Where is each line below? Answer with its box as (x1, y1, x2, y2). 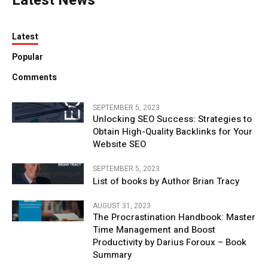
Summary (93, 248, 132, 261)
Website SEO (93, 137, 146, 151)
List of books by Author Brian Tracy (93, 174, 239, 188)
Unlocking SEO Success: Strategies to (93, 112, 252, 126)
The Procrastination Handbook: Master (93, 210, 255, 224)
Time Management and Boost (93, 223, 215, 236)
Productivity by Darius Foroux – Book (93, 235, 246, 249)
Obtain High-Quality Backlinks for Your (93, 124, 252, 138)
